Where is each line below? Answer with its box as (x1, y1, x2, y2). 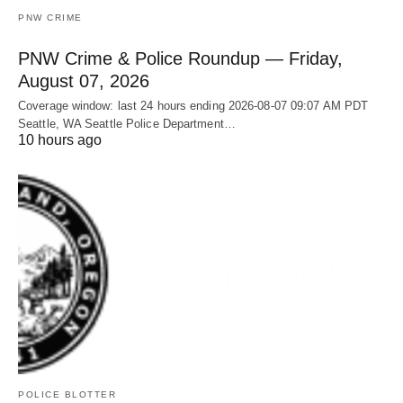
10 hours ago (18, 132, 102, 148)
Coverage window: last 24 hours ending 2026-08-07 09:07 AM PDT (18, 99, 369, 113)
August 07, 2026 (18, 71, 149, 92)
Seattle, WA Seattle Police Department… (18, 117, 236, 131)
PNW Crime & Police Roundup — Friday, (18, 49, 343, 69)
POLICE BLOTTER (18, 389, 116, 399)
